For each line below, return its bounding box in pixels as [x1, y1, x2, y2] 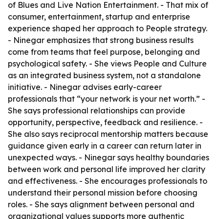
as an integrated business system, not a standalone [8, 70, 201, 80]
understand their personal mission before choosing [8, 188, 197, 197]
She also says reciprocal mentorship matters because [8, 129, 208, 139]
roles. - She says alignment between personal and [8, 199, 195, 209]
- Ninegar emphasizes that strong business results [8, 35, 194, 45]
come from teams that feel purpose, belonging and [8, 47, 200, 57]
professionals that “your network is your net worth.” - [8, 94, 205, 104]
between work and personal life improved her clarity [8, 164, 205, 174]
